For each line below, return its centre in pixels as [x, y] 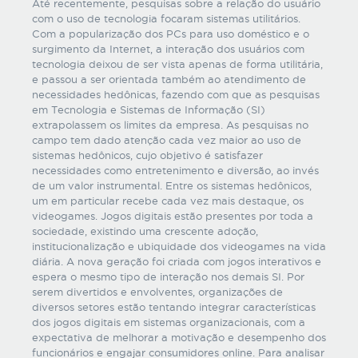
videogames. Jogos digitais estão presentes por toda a [173, 216]
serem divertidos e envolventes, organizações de [157, 292]
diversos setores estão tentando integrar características [174, 307]
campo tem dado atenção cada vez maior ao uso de [167, 140]
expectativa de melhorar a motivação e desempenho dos [179, 337]
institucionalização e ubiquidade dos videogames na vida [179, 246]
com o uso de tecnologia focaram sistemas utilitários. [166, 18]
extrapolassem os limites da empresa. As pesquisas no [170, 125]
